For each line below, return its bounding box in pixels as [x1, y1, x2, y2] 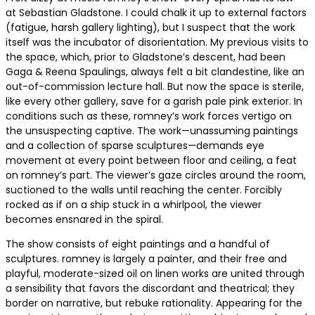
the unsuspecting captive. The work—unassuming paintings [6, 123, 298, 138]
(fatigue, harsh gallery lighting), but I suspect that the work [6, 20, 295, 34]
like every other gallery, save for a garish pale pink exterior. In [6, 94, 302, 108]
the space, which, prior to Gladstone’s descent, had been [6, 49, 285, 64]
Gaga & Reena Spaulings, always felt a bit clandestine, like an [6, 64, 304, 79]
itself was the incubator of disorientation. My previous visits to [6, 34, 309, 49]
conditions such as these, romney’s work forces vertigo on [6, 108, 292, 123]
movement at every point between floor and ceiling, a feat [6, 153, 297, 167]
